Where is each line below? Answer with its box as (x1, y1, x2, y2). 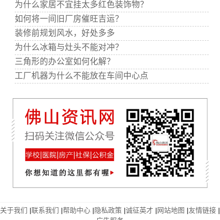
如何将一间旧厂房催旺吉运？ (15, 14, 123, 24)
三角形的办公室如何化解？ (15, 57, 115, 67)
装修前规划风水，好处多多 (15, 28, 115, 38)
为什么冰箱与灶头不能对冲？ (15, 43, 123, 53)
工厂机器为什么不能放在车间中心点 (15, 71, 148, 81)
